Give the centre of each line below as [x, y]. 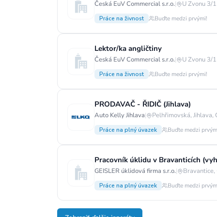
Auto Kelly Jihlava [120, 115]
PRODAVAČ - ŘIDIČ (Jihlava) [143, 104]
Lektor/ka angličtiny [128, 48]
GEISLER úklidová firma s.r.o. [135, 171]
